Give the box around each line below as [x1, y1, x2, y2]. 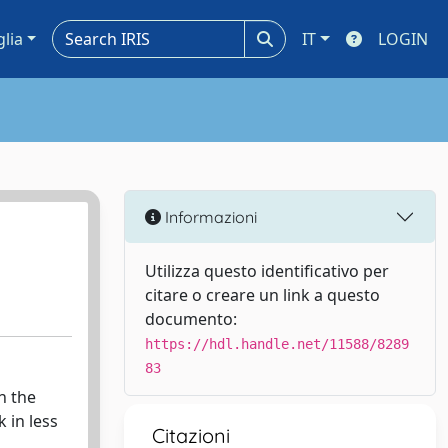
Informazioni [161, 206, 257, 227]
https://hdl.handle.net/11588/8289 [145, 336, 409, 352]
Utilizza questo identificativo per [145, 260, 389, 282]
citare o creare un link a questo [145, 284, 380, 306]
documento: [145, 308, 237, 330]
